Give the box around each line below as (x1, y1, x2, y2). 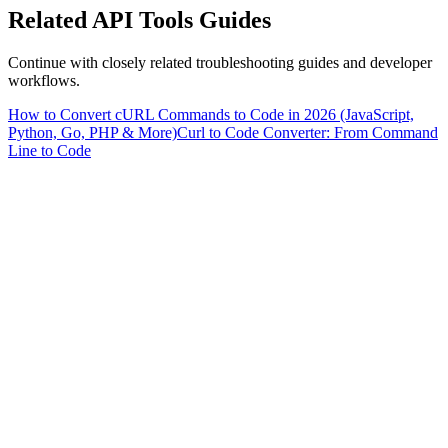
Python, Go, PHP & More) (8, 123, 177, 141)
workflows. (8, 71, 80, 89)
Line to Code (8, 141, 91, 159)
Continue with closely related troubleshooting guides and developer (8, 53, 432, 71)
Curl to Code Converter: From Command (177, 123, 438, 141)
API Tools (92, 6, 193, 33)
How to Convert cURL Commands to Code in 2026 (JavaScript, (8, 105, 414, 123)
